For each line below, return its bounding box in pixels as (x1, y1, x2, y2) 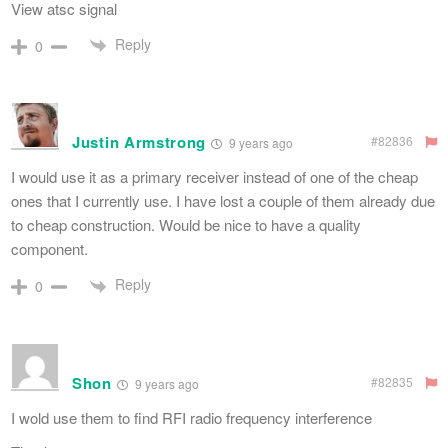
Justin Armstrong (72, 131, 207, 154)
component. (11, 238, 88, 260)
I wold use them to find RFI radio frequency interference (11, 406, 372, 428)
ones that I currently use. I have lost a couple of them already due (11, 190, 435, 212)
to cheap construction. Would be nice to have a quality (11, 214, 361, 236)
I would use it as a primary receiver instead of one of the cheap (11, 166, 418, 188)
